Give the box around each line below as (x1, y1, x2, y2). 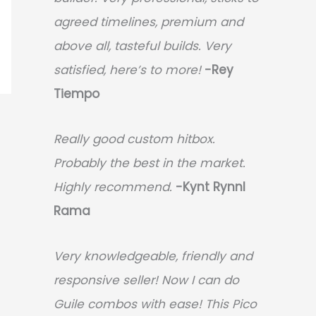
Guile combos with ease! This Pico (54, 295, 257, 312)
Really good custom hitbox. (54, 130, 215, 148)
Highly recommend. (54, 178, 172, 196)
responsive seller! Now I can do (54, 271, 239, 288)
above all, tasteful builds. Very (54, 37, 231, 55)
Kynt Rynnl (183, 178, 245, 196)
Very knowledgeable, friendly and (54, 247, 253, 265)
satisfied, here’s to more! (54, 61, 201, 79)
